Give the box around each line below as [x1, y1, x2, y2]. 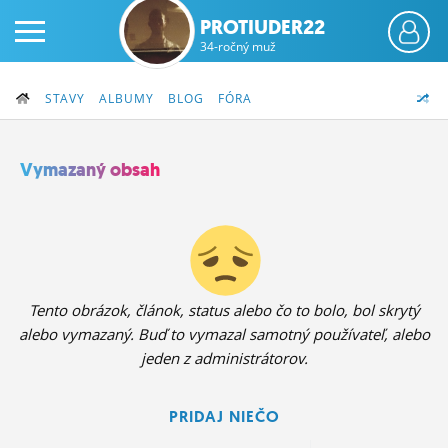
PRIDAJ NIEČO [168, 406, 280, 428]
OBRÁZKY [85, 418, 165, 442]
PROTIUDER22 [199, 14, 325, 41]
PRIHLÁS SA [73, 189, 177, 213]
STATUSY [90, 336, 160, 360]
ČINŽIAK [79, 254, 151, 278]
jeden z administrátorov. [140, 348, 308, 369]
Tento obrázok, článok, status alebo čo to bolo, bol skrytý [28, 300, 420, 321]
